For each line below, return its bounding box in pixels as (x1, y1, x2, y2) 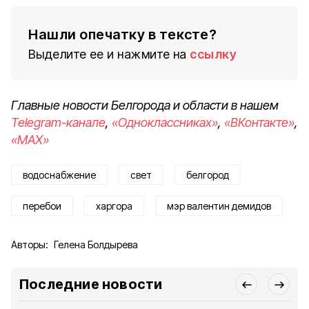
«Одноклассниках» (112, 115, 218, 130)
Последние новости (19, 276, 163, 292)
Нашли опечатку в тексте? (28, 26, 217, 43)
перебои (23, 200, 61, 212)
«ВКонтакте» (224, 115, 295, 130)
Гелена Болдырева (54, 239, 138, 250)
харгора (96, 200, 132, 212)
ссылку (190, 47, 237, 61)
